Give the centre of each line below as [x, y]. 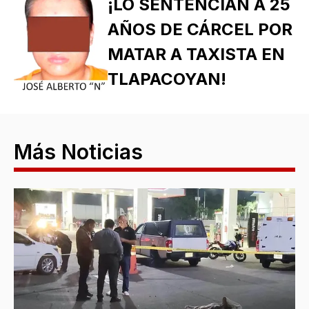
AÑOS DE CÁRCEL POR [200, 30]
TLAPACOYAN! [167, 79]
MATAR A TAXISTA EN [196, 54]
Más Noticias [78, 152]
